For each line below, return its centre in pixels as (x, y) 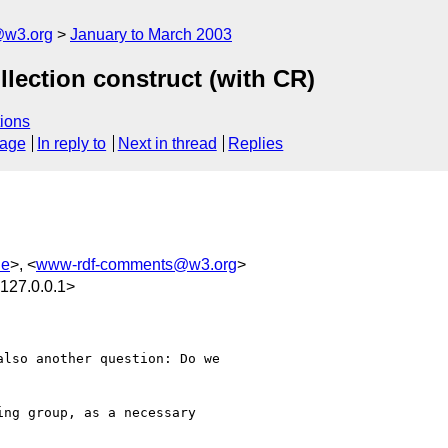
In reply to (72, 144)
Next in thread (167, 144)
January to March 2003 (151, 34)
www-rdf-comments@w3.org (136, 264)
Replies (256, 144)
